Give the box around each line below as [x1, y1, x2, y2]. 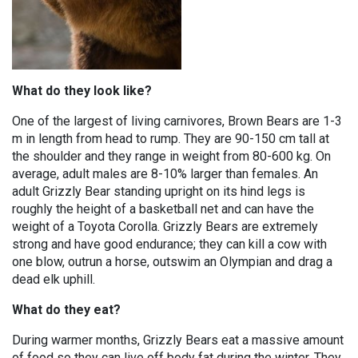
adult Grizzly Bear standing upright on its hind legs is [12, 184, 305, 199]
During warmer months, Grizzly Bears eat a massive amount [12, 332, 344, 348]
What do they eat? [12, 302, 121, 317]
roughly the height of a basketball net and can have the [12, 201, 314, 217]
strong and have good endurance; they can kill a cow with [12, 237, 327, 252]
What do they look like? [12, 83, 152, 98]
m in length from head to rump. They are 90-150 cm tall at [12, 131, 329, 146]
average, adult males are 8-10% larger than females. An [12, 166, 318, 181]
